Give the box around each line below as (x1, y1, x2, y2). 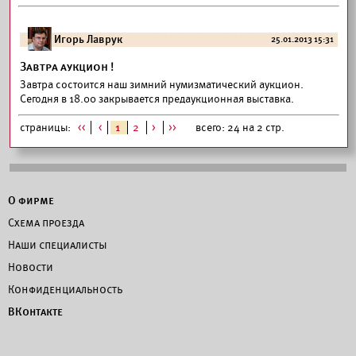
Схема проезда (8, 216, 84, 229)
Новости (8, 261, 53, 273)
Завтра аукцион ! (20, 60, 114, 74)
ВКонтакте (8, 305, 63, 318)
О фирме (8, 194, 54, 207)
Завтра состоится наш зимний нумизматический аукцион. (20, 78, 304, 91)
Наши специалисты (8, 238, 107, 251)
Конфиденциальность (8, 283, 122, 296)
